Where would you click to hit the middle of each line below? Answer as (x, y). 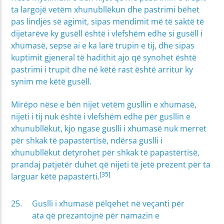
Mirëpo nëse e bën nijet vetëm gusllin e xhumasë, (104, 104)
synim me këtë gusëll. (51, 81)
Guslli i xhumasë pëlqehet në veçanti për (108, 204)
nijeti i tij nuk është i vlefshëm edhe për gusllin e (101, 116)
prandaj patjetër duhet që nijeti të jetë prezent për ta (111, 164)
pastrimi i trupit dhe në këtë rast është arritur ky (102, 69)
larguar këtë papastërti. (55, 176)
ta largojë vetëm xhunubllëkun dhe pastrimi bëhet (105, 9)
